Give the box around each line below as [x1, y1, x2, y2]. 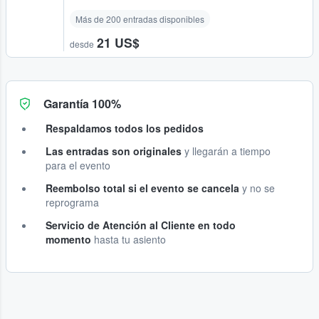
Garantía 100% [43, 95, 121, 113]
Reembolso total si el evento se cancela [46, 181, 239, 196]
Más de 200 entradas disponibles [75, 13, 204, 26]
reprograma [46, 195, 99, 210]
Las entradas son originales [46, 144, 182, 159]
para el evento [46, 158, 110, 173]
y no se [239, 181, 275, 196]
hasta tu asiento [91, 232, 166, 247]
